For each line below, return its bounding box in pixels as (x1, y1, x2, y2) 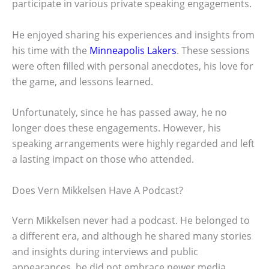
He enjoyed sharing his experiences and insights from (12, 28, 255, 41)
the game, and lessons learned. (12, 74, 153, 88)
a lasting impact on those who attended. (12, 153, 194, 166)
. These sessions (177, 43, 250, 57)
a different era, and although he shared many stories (12, 229, 252, 243)
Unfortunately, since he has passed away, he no (12, 106, 227, 119)
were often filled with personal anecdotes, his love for (12, 59, 253, 73)
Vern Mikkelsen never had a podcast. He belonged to (12, 213, 250, 227)
